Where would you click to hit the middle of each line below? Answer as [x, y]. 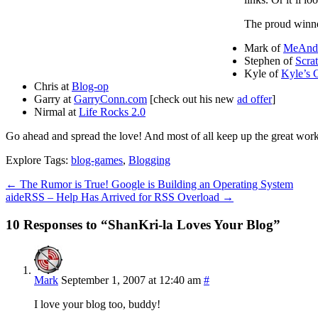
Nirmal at [56, 111]
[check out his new [192, 99]
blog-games [97, 160]
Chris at [53, 86]
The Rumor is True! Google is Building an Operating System [155, 184]
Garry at [54, 99]
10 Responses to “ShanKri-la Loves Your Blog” [143, 224]
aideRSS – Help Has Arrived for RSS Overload [114, 197]
